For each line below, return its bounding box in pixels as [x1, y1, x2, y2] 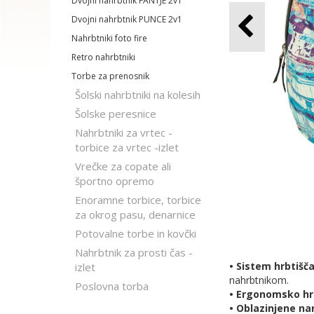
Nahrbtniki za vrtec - [75, 125, 172, 139]
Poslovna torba [75, 279, 149, 293]
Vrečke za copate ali [75, 159, 171, 173]
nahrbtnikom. [229, 273, 289, 287]
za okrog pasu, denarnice [75, 207, 196, 221]
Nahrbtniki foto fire [71, 32, 147, 44]
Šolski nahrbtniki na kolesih [75, 88, 200, 102]
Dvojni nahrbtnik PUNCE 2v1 [71, 13, 182, 25]
